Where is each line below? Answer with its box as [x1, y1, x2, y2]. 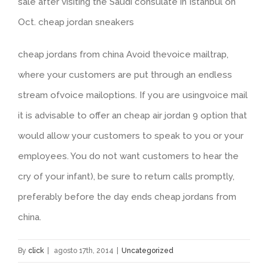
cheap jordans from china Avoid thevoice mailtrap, [18, 49, 229, 60]
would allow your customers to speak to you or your [18, 130, 243, 141]
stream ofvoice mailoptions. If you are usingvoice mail [18, 90, 248, 100]
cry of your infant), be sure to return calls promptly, [18, 171, 234, 182]
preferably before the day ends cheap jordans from [18, 191, 236, 202]
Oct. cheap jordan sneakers [18, 17, 134, 28]
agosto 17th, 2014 [54, 246, 114, 255]
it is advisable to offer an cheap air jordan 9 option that [18, 110, 247, 121]
